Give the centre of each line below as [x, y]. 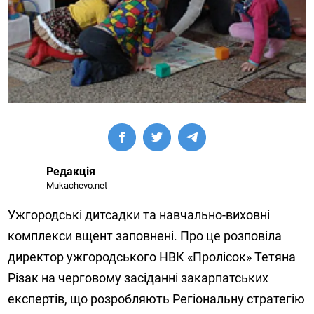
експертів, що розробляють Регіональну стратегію [157, 299]
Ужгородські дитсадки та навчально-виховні [139, 214]
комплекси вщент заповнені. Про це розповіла [145, 235]
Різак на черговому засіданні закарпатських [138, 278]
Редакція [71, 171]
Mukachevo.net [77, 185]
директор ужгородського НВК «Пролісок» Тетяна [152, 257]
